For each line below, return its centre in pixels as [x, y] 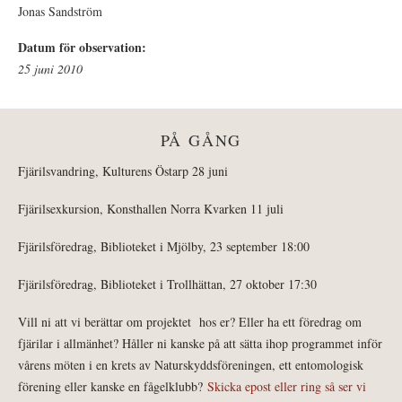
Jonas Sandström [60, 11]
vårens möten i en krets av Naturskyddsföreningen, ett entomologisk [191, 364]
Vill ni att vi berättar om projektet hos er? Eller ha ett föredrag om [190, 321]
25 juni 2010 [50, 68]
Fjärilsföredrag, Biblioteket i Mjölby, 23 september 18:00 [164, 246]
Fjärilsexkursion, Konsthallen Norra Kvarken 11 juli [153, 208]
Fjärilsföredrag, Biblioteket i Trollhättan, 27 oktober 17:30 [167, 284]
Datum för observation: [84, 47]
